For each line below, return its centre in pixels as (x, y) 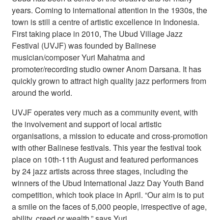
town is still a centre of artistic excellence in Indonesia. (106, 22)
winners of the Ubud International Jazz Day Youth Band (108, 183)
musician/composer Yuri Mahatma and (78, 57)
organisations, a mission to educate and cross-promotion (110, 136)
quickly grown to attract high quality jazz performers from (109, 81)
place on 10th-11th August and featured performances (105, 159)
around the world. (42, 92)
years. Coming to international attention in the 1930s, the (110, 10)
